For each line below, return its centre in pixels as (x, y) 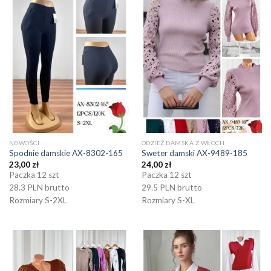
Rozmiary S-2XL (38, 200)
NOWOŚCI (24, 143)
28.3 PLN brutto (39, 187)
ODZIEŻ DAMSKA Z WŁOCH (183, 143)
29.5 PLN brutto (171, 187)
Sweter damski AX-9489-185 (194, 153)
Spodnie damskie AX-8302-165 (66, 153)
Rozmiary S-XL (168, 200)
